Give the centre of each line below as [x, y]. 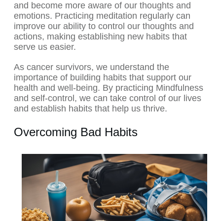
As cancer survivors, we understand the [92, 67]
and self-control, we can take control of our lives [108, 98]
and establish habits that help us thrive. [91, 109]
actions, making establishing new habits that [100, 37]
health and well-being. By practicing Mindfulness [109, 88]
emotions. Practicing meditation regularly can [102, 16]
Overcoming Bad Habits [76, 132]
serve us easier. [45, 47]
